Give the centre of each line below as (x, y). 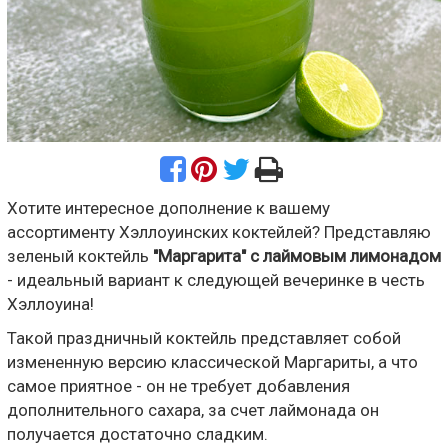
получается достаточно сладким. (137, 433)
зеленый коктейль (80, 255)
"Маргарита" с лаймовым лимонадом (297, 255)
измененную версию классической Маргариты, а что (212, 361)
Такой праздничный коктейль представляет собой (204, 337)
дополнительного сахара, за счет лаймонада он (193, 409)
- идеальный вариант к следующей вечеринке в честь (216, 279)
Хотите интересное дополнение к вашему (168, 207)
